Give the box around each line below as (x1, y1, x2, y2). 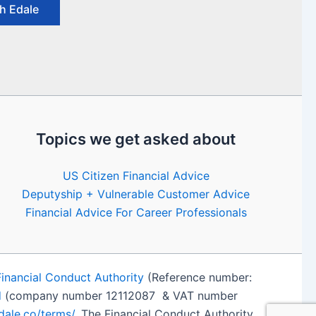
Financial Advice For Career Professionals (25, 205, 247, 219)
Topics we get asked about (36, 130, 236, 148)
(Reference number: (144, 270, 252, 284)
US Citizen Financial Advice (62, 169, 209, 183)
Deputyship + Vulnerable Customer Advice (22, 187, 250, 201)
